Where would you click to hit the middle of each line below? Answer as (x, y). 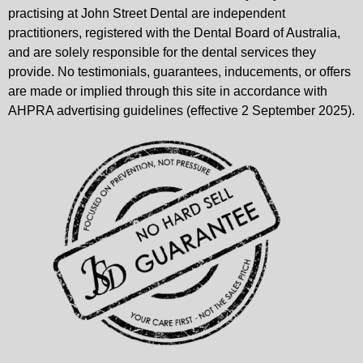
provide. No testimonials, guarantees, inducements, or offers (179, 71)
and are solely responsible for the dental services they (162, 52)
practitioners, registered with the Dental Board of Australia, (174, 32)
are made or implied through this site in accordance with (168, 91)
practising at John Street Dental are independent (147, 13)
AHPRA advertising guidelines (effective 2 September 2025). (181, 110)
